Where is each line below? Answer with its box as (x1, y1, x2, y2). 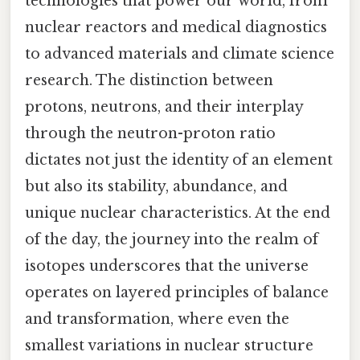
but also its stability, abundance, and (25, 177, 288, 195)
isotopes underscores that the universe (25, 256, 309, 275)
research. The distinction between (25, 71, 273, 89)
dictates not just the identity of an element (25, 150, 333, 169)
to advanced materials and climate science (25, 44, 334, 63)
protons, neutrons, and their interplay (25, 97, 303, 116)
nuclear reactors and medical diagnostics (25, 18, 327, 36)
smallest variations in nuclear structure (25, 336, 313, 354)
